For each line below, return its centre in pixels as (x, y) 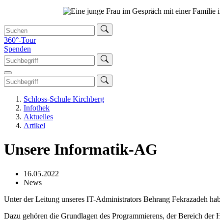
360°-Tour (20, 40)
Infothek (37, 108)
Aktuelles (38, 116)
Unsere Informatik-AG (81, 150)
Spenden (17, 49)
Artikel (34, 125)
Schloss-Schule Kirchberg (64, 99)
